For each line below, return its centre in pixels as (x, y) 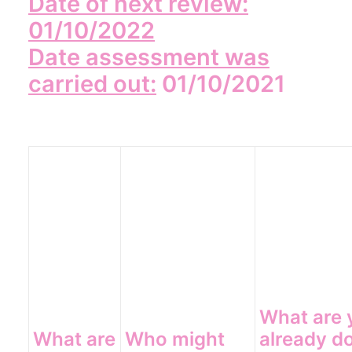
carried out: (92, 84)
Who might (175, 339)
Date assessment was (149, 57)
